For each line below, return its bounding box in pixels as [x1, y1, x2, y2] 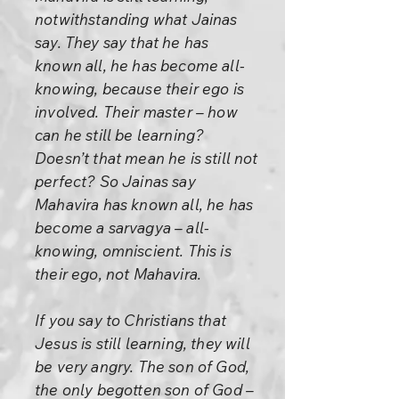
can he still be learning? [35, 126, 205, 144]
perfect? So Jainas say [35, 172, 196, 191]
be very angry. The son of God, [35, 357, 250, 376]
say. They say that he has [35, 33, 209, 52]
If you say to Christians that [35, 311, 226, 330]
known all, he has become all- [35, 56, 244, 75]
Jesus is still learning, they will [35, 334, 250, 353]
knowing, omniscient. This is [35, 241, 232, 260]
